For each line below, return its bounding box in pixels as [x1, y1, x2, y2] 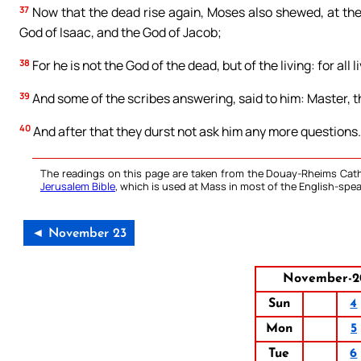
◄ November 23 [31, 227, 127, 241]
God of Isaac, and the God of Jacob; [19, 23, 222, 42]
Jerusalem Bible [40, 179, 115, 194]
